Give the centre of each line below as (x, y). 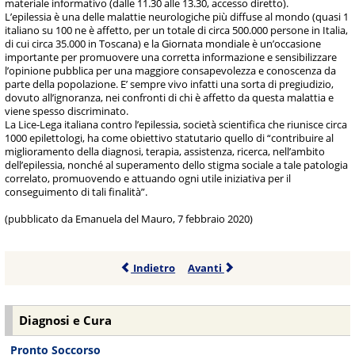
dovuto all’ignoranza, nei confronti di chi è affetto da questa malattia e (170, 98)
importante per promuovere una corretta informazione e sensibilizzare (171, 57)
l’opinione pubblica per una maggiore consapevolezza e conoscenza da (171, 71)
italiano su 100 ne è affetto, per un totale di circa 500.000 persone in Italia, (177, 31)
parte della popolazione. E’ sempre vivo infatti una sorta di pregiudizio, (170, 84)
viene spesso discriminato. (69, 111)
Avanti (206, 268)
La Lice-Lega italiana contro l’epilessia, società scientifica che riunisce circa (176, 125)
